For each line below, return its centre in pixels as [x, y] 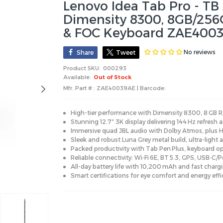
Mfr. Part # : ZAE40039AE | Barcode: [114, 88]
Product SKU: [82, 68]
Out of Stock [112, 77]
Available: [77, 77]
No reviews [200, 52]
